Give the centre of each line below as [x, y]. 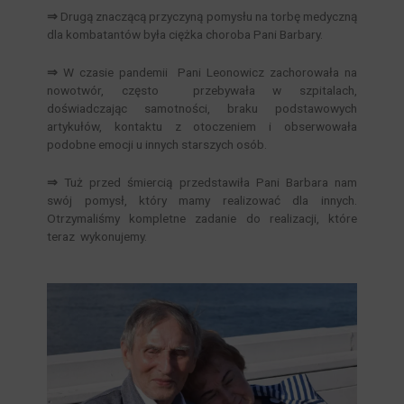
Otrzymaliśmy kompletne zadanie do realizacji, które [202, 218]
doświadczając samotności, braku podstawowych [202, 108]
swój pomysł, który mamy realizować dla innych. [202, 200]
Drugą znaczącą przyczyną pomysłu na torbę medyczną [209, 16]
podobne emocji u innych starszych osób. [157, 144]
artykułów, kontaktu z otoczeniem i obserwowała [202, 126]
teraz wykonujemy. [97, 236]
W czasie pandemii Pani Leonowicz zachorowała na [210, 72]
